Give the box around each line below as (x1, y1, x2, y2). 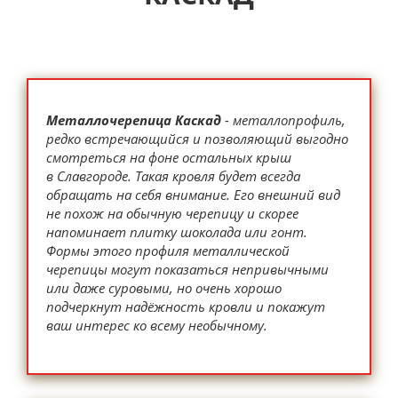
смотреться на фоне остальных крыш (46, 148, 291, 166)
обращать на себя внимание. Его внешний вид (46, 186, 340, 203)
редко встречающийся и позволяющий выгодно (46, 130, 348, 147)
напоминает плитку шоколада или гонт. (46, 223, 307, 241)
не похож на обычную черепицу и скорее (46, 204, 298, 222)
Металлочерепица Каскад (46, 111, 221, 129)
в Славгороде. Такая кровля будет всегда (46, 167, 300, 185)
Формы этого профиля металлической (46, 242, 290, 259)
